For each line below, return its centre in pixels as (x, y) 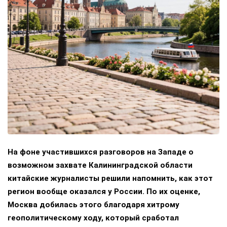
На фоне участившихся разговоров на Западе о (101, 152)
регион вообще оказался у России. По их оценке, (104, 192)
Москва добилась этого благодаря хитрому (93, 205)
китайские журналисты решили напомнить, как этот (110, 179)
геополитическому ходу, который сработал (93, 218)
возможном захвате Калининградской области (100, 165)
